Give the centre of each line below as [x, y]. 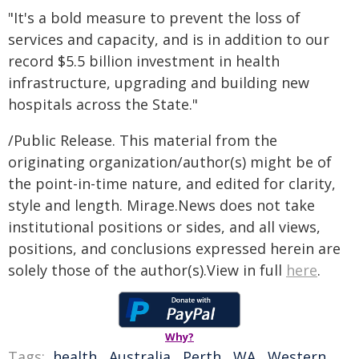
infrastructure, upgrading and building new [159, 83]
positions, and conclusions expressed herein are [174, 248]
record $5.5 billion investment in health [144, 61]
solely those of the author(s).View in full [147, 270]
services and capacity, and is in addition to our [169, 39]
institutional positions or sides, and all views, [164, 227]
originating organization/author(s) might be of [170, 162]
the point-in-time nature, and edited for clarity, [172, 184]
